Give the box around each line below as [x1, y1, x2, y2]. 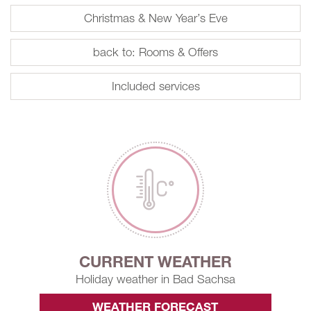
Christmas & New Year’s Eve [83, 11, 228, 26]
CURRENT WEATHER [79, 252, 232, 271]
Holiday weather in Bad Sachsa [76, 272, 235, 287]
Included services [111, 79, 200, 94]
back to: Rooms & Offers [93, 45, 218, 60]
